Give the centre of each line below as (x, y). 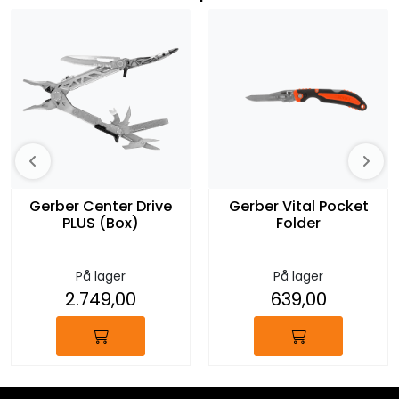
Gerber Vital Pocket (298, 206)
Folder (298, 223)
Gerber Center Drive (101, 206)
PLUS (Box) (101, 223)
